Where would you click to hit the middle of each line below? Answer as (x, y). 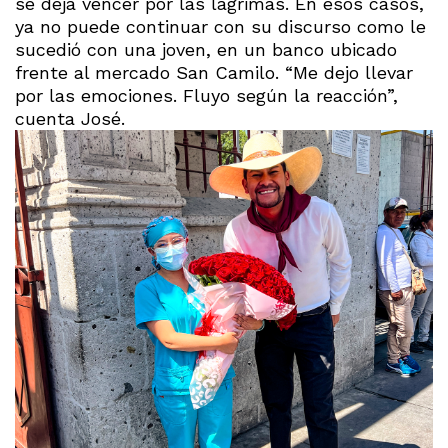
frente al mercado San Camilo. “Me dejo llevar (214, 72)
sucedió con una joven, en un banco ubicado (206, 49)
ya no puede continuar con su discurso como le (220, 26)
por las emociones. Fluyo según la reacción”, (206, 95)
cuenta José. (70, 118)
